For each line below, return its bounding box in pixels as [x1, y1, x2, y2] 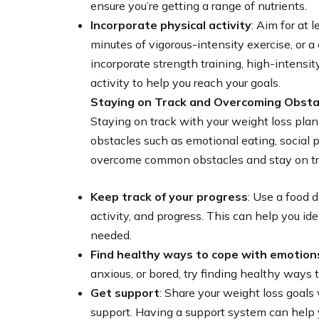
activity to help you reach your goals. [90, 75, 281, 90]
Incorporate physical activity [90, 17, 251, 32]
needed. [90, 227, 132, 242]
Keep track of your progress [90, 189, 248, 204]
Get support [90, 285, 159, 300]
